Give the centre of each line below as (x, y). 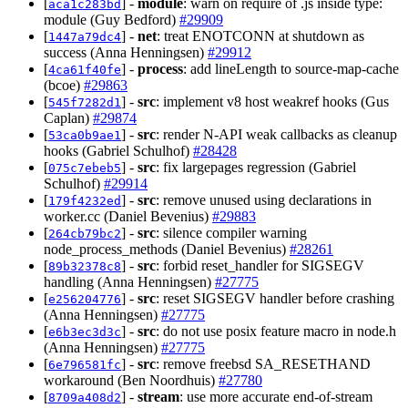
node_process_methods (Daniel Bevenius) (167, 249)
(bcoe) (64, 85)
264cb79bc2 (85, 233)
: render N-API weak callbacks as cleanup (276, 134)
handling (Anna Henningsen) (129, 281)
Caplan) (68, 117)
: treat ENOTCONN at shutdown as (260, 36)
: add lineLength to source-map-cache (291, 68)
